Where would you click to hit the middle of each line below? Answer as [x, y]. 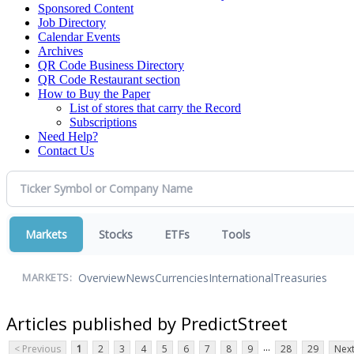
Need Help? [68, 136]
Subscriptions [103, 122]
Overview [102, 278]
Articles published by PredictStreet [147, 323]
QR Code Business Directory [111, 65]
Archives [60, 51]
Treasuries [300, 278]
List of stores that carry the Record [155, 107]
